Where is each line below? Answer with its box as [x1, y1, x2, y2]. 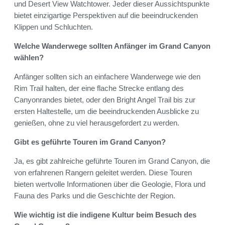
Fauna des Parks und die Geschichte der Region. [14, 191, 175, 200]
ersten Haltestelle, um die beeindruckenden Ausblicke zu [14, 107, 199, 116]
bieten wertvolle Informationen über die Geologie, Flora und [14, 180, 205, 189]
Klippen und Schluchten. [14, 23, 93, 32]
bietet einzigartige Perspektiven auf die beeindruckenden [14, 11, 198, 20]
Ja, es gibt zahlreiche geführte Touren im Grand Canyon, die [14, 157, 210, 166]
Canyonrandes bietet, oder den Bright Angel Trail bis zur [14, 95, 195, 104]
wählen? [14, 53, 44, 62]
